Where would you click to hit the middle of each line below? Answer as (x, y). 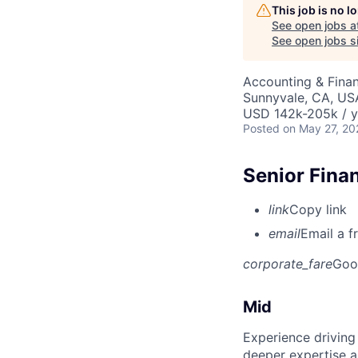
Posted (261, 128)
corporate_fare (288, 263)
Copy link (318, 209)
